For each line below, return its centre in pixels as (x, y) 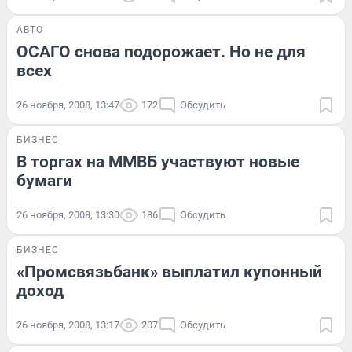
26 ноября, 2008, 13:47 (68, 104)
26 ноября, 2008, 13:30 (68, 214)
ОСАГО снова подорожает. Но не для (161, 51)
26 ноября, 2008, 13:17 (68, 324)
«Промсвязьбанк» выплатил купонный (169, 271)
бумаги (44, 180)
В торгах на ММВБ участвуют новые (158, 161)
